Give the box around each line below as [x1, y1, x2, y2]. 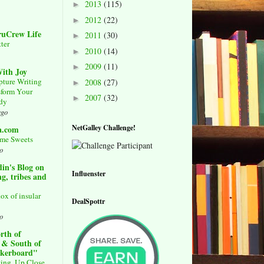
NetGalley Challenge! [72, 122, 136, 133]
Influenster [72, 168, 105, 179]
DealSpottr [72, 196, 105, 206]
